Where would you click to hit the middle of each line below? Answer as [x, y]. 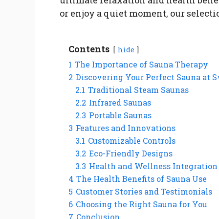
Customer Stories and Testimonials [144, 191]
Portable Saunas [120, 115]
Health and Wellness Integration [153, 166]
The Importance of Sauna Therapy [142, 64]
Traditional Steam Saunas [138, 89]
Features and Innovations [126, 128]
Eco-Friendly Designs [131, 153]
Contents [89, 49]
